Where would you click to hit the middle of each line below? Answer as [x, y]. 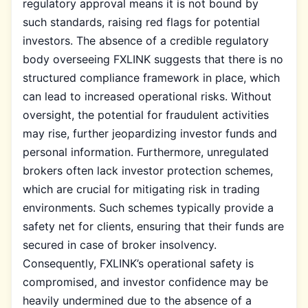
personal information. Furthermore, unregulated [146, 152]
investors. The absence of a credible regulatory [146, 40]
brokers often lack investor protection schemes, [148, 170]
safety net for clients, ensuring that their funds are [153, 226]
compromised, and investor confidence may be [145, 282]
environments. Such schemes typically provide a [148, 207]
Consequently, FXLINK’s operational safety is [138, 263]
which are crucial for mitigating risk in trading [141, 189]
